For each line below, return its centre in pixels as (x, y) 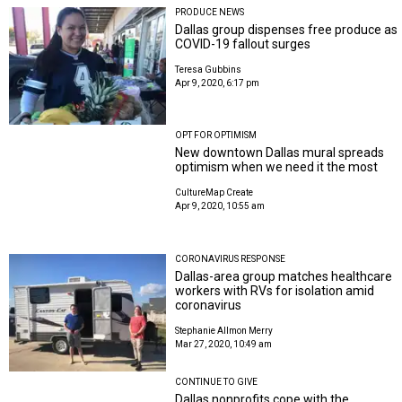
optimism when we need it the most (277, 167)
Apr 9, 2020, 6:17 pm (218, 83)
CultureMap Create (214, 193)
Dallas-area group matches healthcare (284, 276)
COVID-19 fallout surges (243, 44)
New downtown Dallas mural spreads (280, 153)
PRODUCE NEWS (210, 12)
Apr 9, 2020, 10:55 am (220, 206)
